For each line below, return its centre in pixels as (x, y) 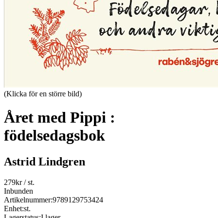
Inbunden (18, 191)
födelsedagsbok (54, 136)
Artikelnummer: (28, 200)
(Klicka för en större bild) (43, 94)
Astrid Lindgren (45, 161)
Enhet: (14, 208)
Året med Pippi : (60, 118)
